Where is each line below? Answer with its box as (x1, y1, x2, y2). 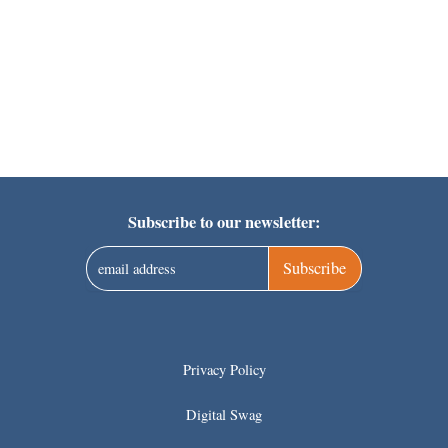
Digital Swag (186, 404, 262, 424)
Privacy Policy (182, 359, 266, 379)
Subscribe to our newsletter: (128, 210, 320, 235)
